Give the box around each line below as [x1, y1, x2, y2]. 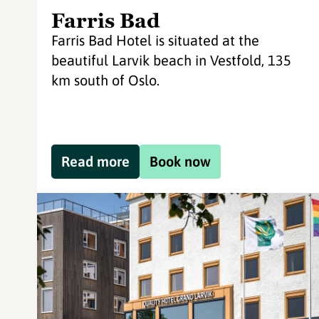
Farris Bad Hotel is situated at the [51, 32, 259, 48]
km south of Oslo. [51, 72, 159, 88]
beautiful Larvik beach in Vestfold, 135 [51, 52, 291, 68]
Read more [61, 153, 130, 169]
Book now [150, 153, 211, 169]
